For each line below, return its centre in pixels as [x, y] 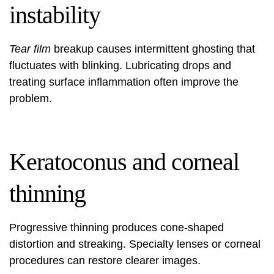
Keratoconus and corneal [124, 162]
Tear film [30, 49]
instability [55, 15]
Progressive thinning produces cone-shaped [117, 228]
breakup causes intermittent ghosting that [153, 49]
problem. [31, 98]
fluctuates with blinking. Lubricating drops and [120, 65]
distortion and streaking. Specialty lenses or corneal [135, 244]
